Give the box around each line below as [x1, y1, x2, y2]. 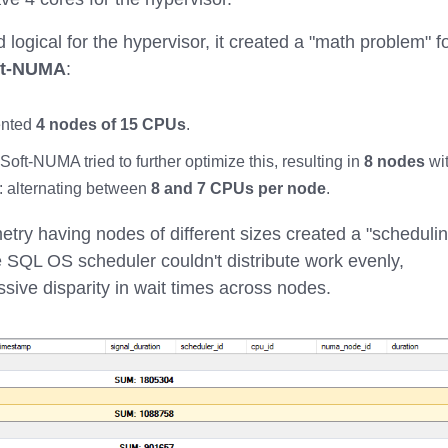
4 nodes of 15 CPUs [35, 116, 186, 133]
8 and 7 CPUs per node [151, 180, 326, 197]
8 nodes [363, 153, 425, 170]
